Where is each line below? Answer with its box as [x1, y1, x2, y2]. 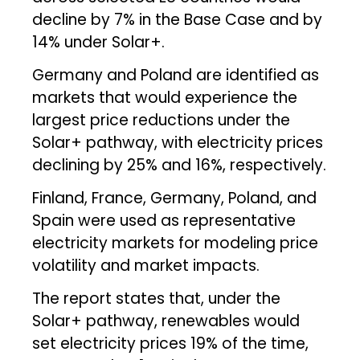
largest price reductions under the [32, 108, 291, 131]
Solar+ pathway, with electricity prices [32, 131, 324, 153]
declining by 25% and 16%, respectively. [32, 153, 327, 176]
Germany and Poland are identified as [32, 63, 320, 86]
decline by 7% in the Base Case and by [32, 8, 323, 31]
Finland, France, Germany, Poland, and [32, 186, 317, 209]
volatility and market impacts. [32, 254, 260, 276]
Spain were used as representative [32, 209, 297, 231]
